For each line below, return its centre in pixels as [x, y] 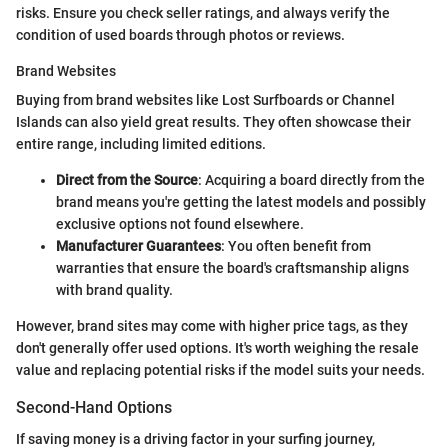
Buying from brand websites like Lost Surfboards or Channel [205, 100]
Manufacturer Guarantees [138, 246]
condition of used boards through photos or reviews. [180, 35]
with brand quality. [114, 290]
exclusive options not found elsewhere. [180, 224]
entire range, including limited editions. [141, 144]
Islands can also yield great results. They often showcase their [213, 122]
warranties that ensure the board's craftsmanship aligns [232, 268]
